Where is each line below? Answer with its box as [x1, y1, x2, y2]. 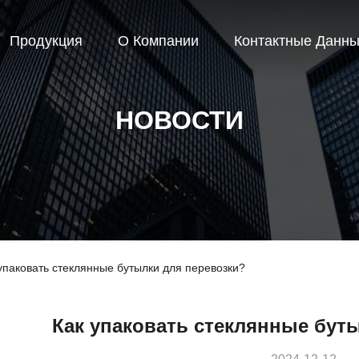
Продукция [10, 33, 83, 50]
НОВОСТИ [115, 106, 244, 135]
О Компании [118, 33, 199, 50]
